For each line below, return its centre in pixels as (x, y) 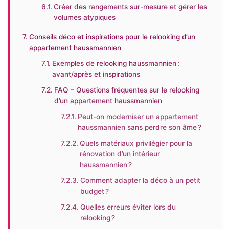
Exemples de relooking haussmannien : (116, 63)
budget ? (94, 191)
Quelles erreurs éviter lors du (128, 207)
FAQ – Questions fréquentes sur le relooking (127, 90)
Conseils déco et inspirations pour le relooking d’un (112, 37)
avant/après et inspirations (96, 74)
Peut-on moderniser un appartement (138, 117)
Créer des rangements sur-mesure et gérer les (131, 7)
